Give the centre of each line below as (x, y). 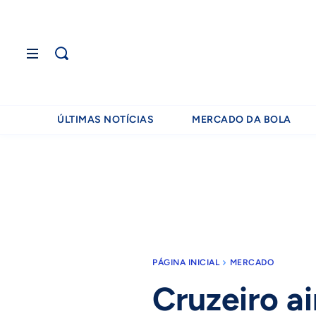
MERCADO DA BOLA (242, 120)
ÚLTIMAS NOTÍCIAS (106, 120)
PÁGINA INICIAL (186, 262)
